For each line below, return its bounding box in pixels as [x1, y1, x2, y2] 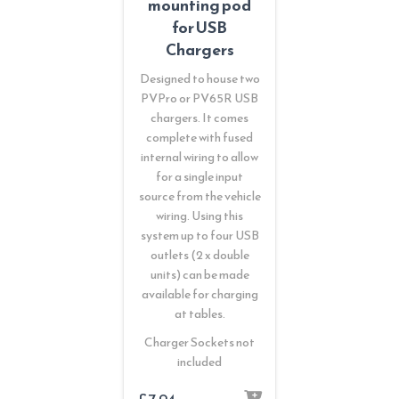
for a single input [156, 167, 243, 186]
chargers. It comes [151, 108, 248, 127]
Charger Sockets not [144, 332, 255, 352]
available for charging [141, 284, 258, 304]
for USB [172, 14, 227, 39]
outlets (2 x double [150, 245, 249, 265]
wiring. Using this [156, 206, 243, 225]
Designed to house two [139, 69, 260, 88]
